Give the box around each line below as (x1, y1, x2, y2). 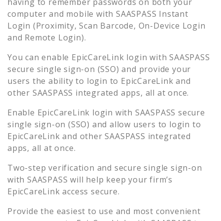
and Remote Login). (7, 32, 86, 43)
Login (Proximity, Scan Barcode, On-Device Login (7, 20, 206, 31)
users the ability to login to (7, 75, 119, 86)
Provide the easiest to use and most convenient (7, 205, 201, 217)
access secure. (60, 185, 120, 197)
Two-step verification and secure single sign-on (7, 162, 202, 173)
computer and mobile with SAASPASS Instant (7, 8, 188, 19)
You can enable (7, 51, 72, 63)
